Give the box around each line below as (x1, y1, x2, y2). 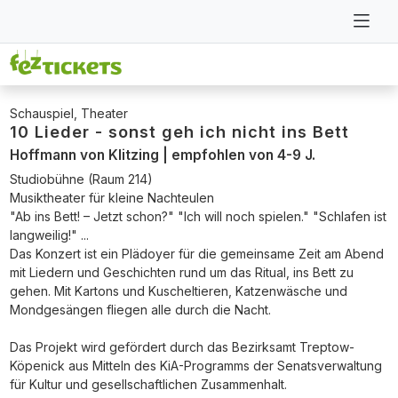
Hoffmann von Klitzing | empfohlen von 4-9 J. (9, 146, 315, 163)
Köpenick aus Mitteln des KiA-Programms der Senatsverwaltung (9, 357, 382, 373)
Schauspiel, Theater (9, 105, 128, 121)
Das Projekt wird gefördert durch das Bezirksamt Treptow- (9, 338, 354, 354)
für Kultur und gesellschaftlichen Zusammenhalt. (9, 376, 287, 392)
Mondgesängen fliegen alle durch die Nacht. (9, 301, 271, 317)
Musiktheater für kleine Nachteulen (9, 189, 214, 205)
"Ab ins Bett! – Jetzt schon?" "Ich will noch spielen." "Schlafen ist (9, 208, 386, 224)
